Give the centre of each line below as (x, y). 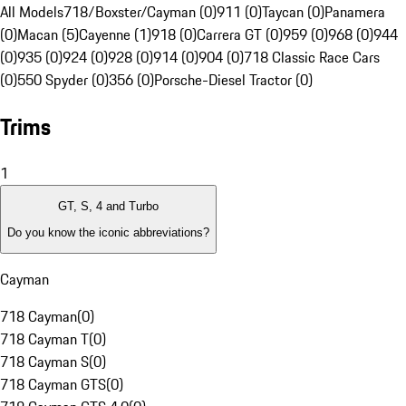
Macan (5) (48, 35)
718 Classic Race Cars (312, 58)
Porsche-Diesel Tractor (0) (233, 80)
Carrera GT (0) (240, 35)
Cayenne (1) (115, 35)
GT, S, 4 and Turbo (108, 207)
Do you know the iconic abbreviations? (108, 232)
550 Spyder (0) (63, 80)
